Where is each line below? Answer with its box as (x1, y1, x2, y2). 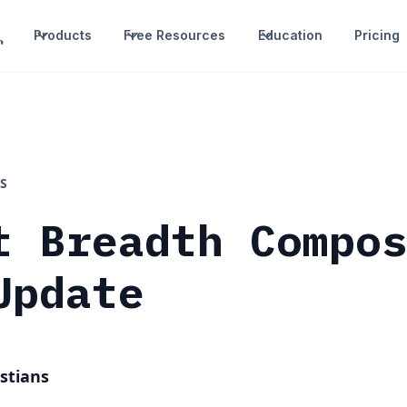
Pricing (353, 27, 400, 44)
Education (257, 27, 323, 44)
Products (34, 27, 93, 44)
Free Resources (124, 27, 226, 44)
